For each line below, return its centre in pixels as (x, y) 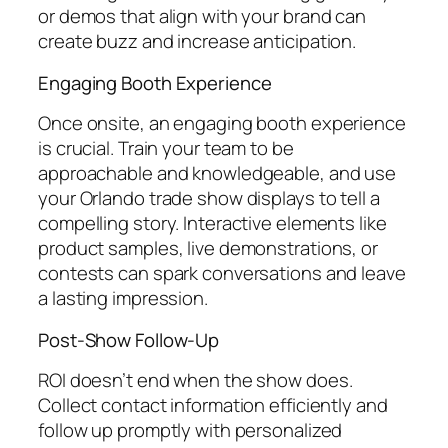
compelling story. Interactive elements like (212, 223)
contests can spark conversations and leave (222, 273)
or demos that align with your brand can (202, 16)
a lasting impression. (123, 298)
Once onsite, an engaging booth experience (222, 123)
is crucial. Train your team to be (166, 148)
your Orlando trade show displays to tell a (209, 198)
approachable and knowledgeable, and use (217, 173)
